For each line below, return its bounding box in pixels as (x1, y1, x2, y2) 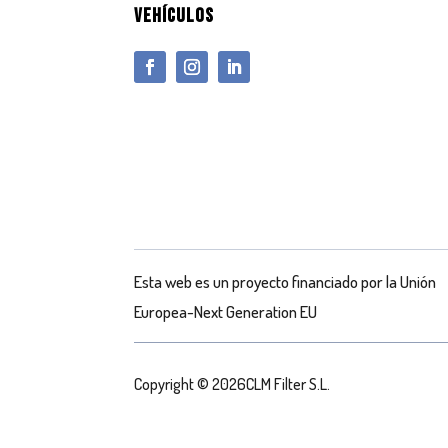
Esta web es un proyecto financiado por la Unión (134, 270, 437, 292)
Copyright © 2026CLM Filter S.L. (134, 373, 331, 394)
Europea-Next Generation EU (134, 300, 318, 322)
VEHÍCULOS (134, 4, 215, 29)
